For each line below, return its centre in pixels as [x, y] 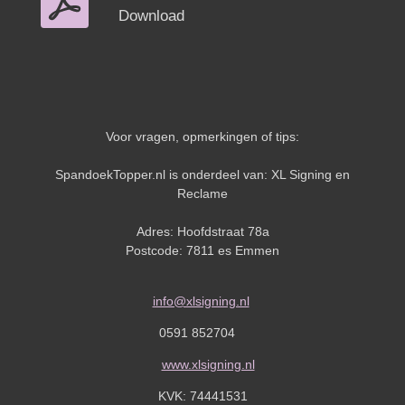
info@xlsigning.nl [201, 301]
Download [151, 16]
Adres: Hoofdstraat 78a [202, 232]
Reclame [202, 194]
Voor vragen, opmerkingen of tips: [202, 137]
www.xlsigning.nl [208, 365]
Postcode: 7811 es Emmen [202, 251]
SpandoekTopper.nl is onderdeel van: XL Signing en [202, 175]
